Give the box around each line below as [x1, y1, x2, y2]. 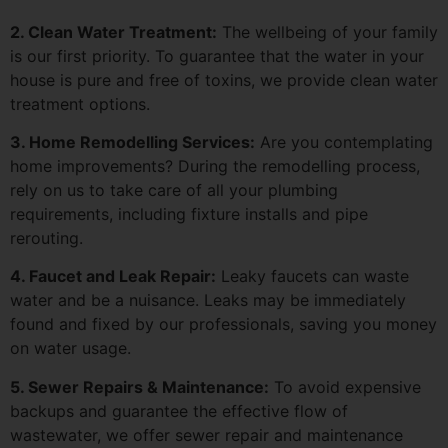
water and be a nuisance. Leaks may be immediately [10, 290, 406, 311]
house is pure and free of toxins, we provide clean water [10, 69, 438, 90]
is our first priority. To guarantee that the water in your [10, 45, 424, 66]
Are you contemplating [255, 131, 433, 152]
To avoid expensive [269, 376, 421, 397]
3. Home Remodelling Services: [10, 131, 255, 152]
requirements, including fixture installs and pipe [10, 203, 368, 224]
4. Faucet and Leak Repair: [10, 266, 216, 287]
